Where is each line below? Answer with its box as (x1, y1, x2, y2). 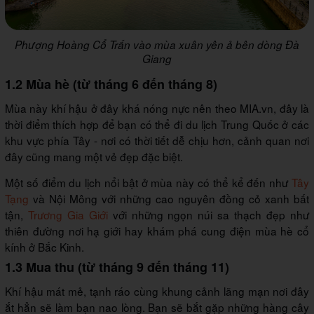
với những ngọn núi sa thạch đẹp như (107, 206, 310, 222)
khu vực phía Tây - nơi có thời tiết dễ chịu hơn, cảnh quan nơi (5, 132, 309, 148)
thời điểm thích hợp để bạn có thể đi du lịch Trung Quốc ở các (5, 116, 309, 132)
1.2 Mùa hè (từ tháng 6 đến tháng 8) (5, 74, 217, 93)
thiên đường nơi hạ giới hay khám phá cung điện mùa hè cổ (5, 222, 309, 238)
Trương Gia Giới (27, 206, 108, 222)
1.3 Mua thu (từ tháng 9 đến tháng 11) (5, 257, 229, 276)
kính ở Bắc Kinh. (5, 238, 84, 254)
